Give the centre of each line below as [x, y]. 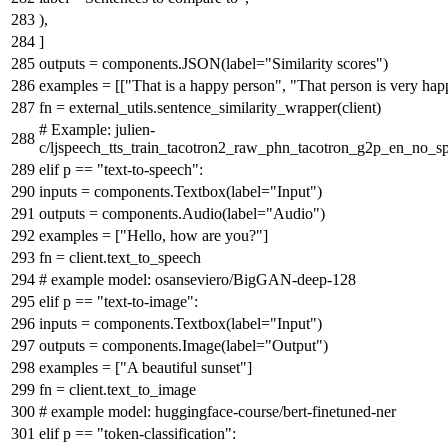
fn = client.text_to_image [117, 389]
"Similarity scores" [324, 63]
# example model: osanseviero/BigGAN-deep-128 [197, 279]
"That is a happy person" [203, 85]
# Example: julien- [97, 129]
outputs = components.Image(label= [152, 345]
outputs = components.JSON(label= [152, 63]
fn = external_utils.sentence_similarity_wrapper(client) [210, 107]
